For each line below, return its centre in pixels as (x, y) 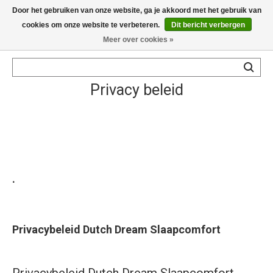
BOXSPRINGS (48, 94)
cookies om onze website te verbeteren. (91, 25)
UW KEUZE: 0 (234, 44)
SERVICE (39, 179)
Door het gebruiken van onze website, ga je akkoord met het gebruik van (136, 10)
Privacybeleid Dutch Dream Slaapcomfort (116, 229)
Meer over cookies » (138, 40)
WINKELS (40, 154)
